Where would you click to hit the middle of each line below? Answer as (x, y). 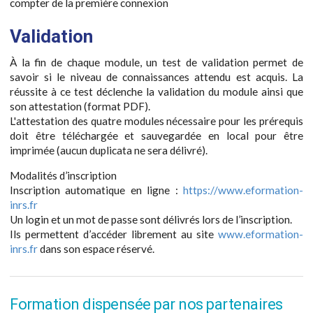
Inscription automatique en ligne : (96, 190)
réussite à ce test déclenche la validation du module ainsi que (156, 91)
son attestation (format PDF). (80, 106)
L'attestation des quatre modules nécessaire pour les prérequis (156, 121)
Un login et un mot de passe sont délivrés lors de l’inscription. (151, 220)
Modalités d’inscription (63, 176)
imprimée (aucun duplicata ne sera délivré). (109, 150)
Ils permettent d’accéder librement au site (114, 234)
